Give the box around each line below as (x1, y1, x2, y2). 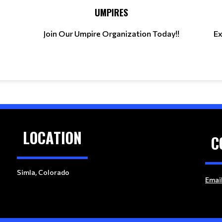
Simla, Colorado (17, 168, 69, 176)
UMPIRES (94, 6, 128, 19)
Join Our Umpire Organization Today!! (43, 29, 179, 38)
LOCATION (23, 126, 82, 149)
